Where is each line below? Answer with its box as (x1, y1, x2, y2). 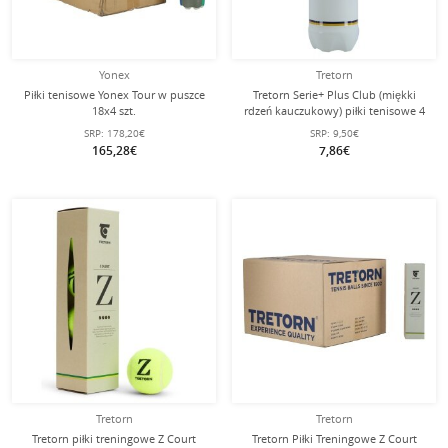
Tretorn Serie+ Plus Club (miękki (252, 87, 416, 102)
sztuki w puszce (294, 119, 374, 134)
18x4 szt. (92, 103, 136, 118)
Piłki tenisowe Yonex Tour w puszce (23, 87, 205, 102)
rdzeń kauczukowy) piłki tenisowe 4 (243, 103, 425, 118)
